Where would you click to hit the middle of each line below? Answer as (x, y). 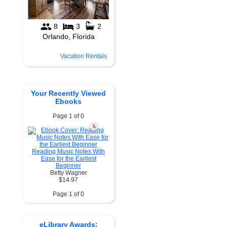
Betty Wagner (68, 173)
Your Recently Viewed (68, 93)
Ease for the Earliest (68, 159)
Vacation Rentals (84, 56)
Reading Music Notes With (68, 152)
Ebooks (68, 101)
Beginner (68, 166)
